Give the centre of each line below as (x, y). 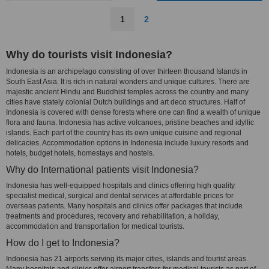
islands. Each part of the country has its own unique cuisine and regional (124, 133)
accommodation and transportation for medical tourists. (95, 226)
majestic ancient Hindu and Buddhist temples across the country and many (127, 92)
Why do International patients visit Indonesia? (102, 170)
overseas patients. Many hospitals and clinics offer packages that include (124, 206)
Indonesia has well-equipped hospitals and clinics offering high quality (120, 186)
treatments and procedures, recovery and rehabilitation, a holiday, (113, 216)
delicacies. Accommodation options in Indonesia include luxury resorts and (127, 143)
